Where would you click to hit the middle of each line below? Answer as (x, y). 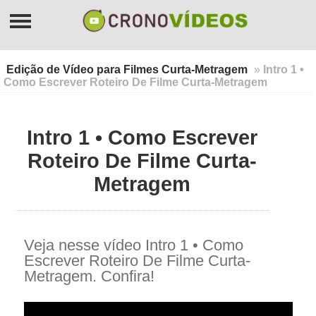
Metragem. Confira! (89, 276)
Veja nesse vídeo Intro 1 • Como (133, 245)
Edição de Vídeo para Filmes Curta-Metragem (127, 69)
